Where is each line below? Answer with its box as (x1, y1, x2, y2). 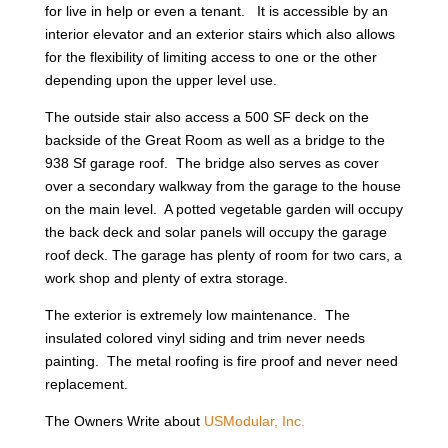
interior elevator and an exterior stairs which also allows (44, 26, 395, 43)
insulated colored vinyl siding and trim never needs (44, 330, 365, 347)
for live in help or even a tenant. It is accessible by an (44, 3, 388, 20)
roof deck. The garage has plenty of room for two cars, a (44, 247, 402, 264)
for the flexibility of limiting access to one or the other (44, 49, 377, 66)
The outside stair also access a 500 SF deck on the (44, 109, 369, 126)
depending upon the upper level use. (44, 72, 277, 89)
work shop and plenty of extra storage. (44, 270, 288, 287)
